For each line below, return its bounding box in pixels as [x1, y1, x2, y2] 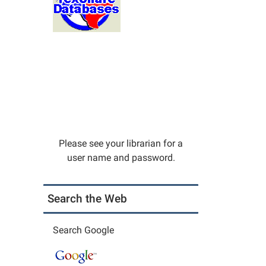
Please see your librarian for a [59, 137, 183, 149]
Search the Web [47, 191, 127, 205]
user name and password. [66, 151, 175, 163]
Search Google [53, 224, 114, 236]
